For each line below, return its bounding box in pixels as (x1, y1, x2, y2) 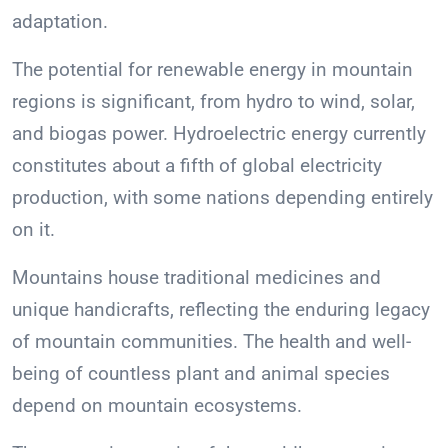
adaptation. (12, 10, 108, 34)
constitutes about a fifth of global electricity (12, 154, 382, 178)
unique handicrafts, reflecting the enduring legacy (12, 298, 430, 322)
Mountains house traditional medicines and (12, 266, 381, 290)
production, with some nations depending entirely (12, 186, 433, 210)
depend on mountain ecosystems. (12, 394, 302, 418)
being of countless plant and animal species (12, 362, 390, 386)
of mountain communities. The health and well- (12, 330, 411, 354)
